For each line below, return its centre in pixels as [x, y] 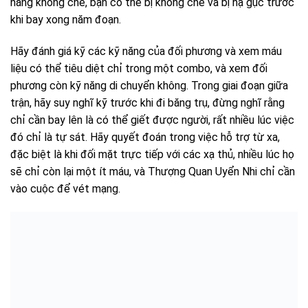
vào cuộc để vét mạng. [65, 189]
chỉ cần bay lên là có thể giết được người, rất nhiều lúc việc [152, 120]
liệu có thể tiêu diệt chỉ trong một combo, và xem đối [139, 69]
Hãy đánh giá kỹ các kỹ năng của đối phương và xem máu [146, 52]
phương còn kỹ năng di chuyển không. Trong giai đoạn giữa [149, 86]
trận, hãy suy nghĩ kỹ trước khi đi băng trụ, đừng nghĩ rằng [147, 103]
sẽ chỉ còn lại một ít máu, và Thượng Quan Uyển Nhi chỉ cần [153, 172]
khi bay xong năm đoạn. [67, 20]
